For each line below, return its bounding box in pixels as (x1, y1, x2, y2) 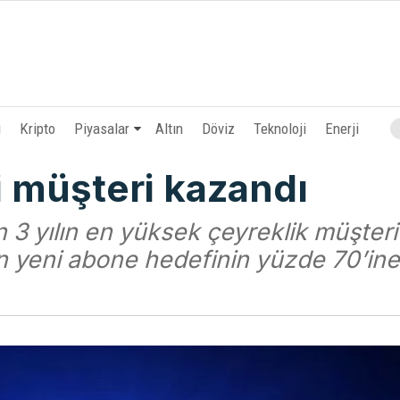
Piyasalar (74, 120, 130, 137)
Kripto (20, 120, 56, 137)
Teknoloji (254, 120, 307, 137)
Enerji (325, 120, 360, 137)
